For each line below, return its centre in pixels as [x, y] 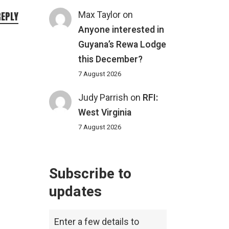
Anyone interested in [121, 30]
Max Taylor [100, 15]
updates [75, 192]
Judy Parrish [104, 98]
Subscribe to [90, 174]
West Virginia [105, 113]
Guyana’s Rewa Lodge [122, 44]
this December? [111, 59]
